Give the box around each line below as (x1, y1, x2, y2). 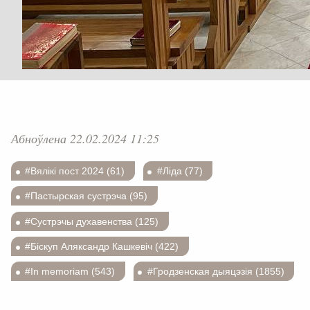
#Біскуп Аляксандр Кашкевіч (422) (25, 240, 179, 252)
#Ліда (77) (156, 165, 203, 177)
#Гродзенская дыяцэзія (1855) (147, 265, 284, 277)
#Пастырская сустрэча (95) (25, 190, 148, 202)
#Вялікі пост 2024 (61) (25, 165, 125, 177)
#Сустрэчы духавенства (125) (25, 215, 159, 227)
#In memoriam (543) (25, 265, 116, 277)
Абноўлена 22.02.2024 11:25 (11, 130, 159, 147)
